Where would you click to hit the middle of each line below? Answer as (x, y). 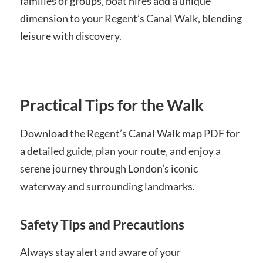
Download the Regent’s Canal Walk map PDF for (129, 134)
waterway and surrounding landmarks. (107, 186)
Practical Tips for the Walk (112, 105)
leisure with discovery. (70, 36)
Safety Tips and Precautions (102, 225)
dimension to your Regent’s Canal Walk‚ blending (131, 18)
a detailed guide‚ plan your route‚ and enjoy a (120, 151)
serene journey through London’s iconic (109, 169)
